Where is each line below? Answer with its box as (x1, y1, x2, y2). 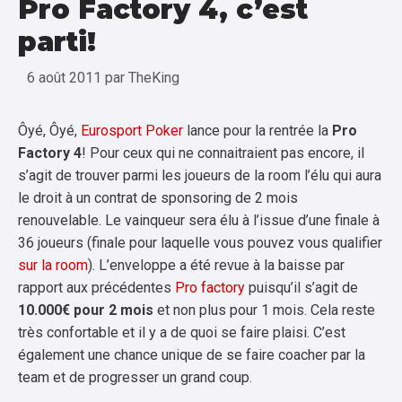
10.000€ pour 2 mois (18, 301, 153, 319)
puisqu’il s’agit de (245, 279, 358, 296)
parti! (18, 25, 96, 58)
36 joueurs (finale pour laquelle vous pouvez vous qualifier (18, 234, 382, 251)
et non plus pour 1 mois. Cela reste (153, 301, 375, 319)
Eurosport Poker (81, 122, 183, 139)
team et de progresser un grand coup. (18, 369, 252, 386)
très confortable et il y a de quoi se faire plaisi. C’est (18, 324, 345, 341)
